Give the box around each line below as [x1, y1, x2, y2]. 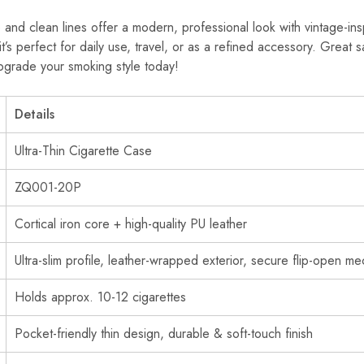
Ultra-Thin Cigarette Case [15, 141, 152, 160]
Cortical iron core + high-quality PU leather [15, 214, 247, 233]
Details [15, 105, 54, 123]
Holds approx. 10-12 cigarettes [15, 288, 186, 306]
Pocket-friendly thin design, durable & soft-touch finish [15, 324, 313, 343]
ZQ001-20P [15, 178, 81, 197]
